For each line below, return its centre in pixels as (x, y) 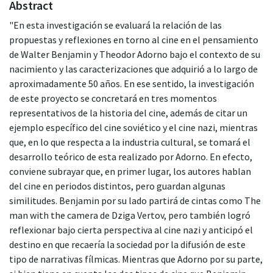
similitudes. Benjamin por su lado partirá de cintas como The (135, 200)
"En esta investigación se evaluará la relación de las (115, 25)
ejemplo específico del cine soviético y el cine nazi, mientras (133, 127)
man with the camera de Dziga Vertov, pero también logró (130, 215)
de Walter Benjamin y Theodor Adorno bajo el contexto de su (135, 54)
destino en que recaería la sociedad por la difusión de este (127, 244)
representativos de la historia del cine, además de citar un (128, 112)
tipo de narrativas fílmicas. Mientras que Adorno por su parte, (136, 259)
